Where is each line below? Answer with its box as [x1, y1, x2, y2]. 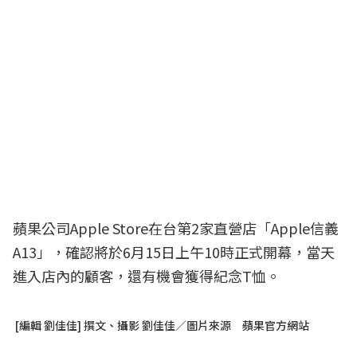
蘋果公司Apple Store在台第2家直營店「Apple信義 [13, 217, 339, 238]
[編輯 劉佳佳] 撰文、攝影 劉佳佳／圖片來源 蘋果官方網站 [13, 316, 309, 333]
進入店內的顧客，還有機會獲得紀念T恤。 [13, 265, 280, 286]
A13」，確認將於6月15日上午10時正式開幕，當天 [13, 241, 335, 262]
